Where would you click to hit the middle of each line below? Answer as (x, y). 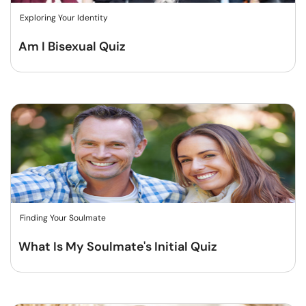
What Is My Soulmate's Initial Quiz (118, 247)
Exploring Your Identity (64, 18)
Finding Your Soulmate (63, 218)
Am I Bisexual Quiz (72, 46)
